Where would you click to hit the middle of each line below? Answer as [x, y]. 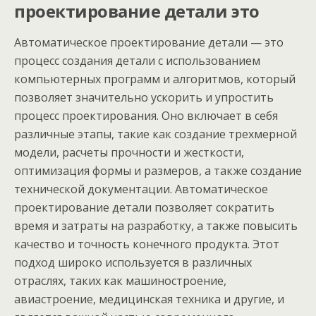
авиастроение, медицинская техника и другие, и [149, 299]
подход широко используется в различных [133, 262]
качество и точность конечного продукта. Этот [147, 244]
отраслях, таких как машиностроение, [120, 281]
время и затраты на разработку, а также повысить [156, 226]
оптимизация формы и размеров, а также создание [158, 171]
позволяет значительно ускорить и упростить [144, 97]
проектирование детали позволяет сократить [144, 207]
